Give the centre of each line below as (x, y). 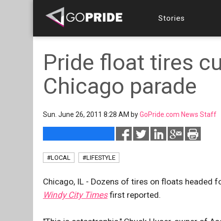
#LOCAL (59, 158)
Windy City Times (75, 195)
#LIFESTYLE (99, 158)
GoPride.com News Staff (178, 114)
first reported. (134, 195)
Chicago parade (120, 86)
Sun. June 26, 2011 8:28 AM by (91, 114)
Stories (172, 18)
